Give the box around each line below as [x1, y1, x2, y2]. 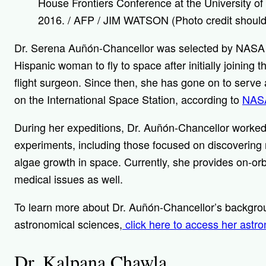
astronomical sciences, [14, 216, 122, 232]
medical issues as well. [14, 171, 126, 187]
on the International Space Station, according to [14, 91, 242, 107]
